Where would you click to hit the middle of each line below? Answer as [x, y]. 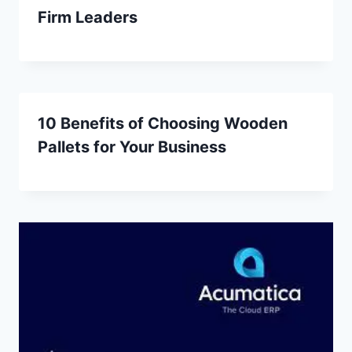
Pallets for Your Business [132, 147]
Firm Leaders [88, 17]
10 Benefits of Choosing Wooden [163, 123]
